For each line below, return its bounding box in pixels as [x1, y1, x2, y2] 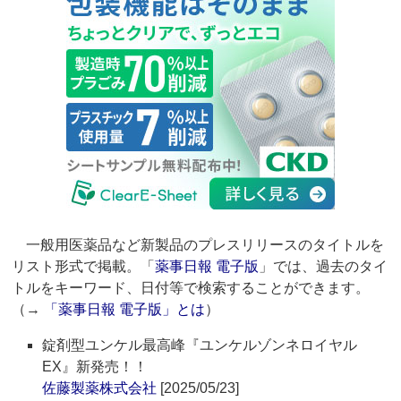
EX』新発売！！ [42, 359, 149, 375]
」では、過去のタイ [259, 259, 388, 275]
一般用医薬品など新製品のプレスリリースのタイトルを [12, 237, 385, 253]
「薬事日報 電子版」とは [44, 302, 206, 318]
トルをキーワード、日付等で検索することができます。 [12, 280, 371, 296]
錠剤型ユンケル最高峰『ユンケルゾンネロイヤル [42, 337, 358, 354]
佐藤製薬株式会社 [42, 380, 158, 397]
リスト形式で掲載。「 [12, 259, 156, 275]
